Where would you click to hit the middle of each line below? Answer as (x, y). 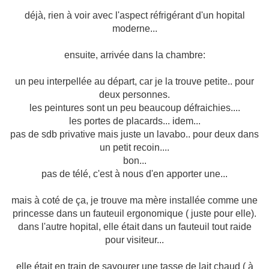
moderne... (134, 29)
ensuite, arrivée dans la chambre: (134, 55)
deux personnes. (134, 95)
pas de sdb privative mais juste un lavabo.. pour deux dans (134, 134)
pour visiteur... (134, 240)
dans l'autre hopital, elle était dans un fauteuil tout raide (134, 227)
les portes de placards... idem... (134, 121)
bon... (134, 161)
